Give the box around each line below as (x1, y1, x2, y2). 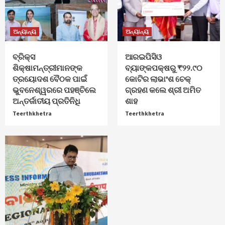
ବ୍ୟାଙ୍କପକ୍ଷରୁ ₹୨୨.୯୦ (125, 62, 202, 73)
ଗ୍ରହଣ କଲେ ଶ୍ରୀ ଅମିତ (125, 84, 201, 95)
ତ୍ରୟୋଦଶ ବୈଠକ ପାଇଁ (13, 73, 87, 84)
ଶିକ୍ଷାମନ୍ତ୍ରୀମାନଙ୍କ (13, 62, 82, 73)
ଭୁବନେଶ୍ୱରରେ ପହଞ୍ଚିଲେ (13, 84, 96, 95)
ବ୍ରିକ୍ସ (13, 51, 35, 62)
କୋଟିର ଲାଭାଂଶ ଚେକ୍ (125, 73, 191, 84)
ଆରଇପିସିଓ (125, 51, 162, 62)
